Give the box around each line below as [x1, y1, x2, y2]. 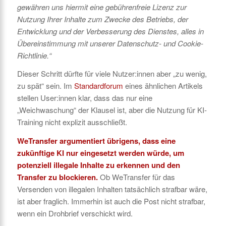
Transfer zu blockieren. [17, 172, 98, 183]
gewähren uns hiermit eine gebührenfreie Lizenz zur [17, 1, 187, 12]
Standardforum [74, 80, 123, 91]
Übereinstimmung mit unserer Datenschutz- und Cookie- [17, 37, 203, 48]
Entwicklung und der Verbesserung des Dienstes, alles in [17, 25, 204, 36]
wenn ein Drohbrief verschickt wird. [17, 208, 133, 218]
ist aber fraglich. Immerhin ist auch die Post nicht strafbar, [17, 196, 205, 206]
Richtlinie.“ [17, 49, 51, 61]
